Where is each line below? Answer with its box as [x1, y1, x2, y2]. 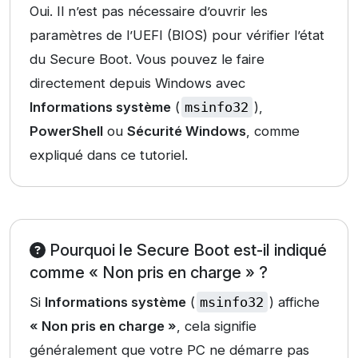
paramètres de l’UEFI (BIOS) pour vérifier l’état [30, 27, 324, 44]
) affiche [268, 294, 320, 311]
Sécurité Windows [127, 123, 246, 140]
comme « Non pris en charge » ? [30, 263, 268, 283]
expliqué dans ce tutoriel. [30, 147, 188, 164]
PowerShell [30, 123, 103, 140]
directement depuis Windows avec [30, 75, 245, 92]
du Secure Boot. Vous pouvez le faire [30, 51, 265, 68]
